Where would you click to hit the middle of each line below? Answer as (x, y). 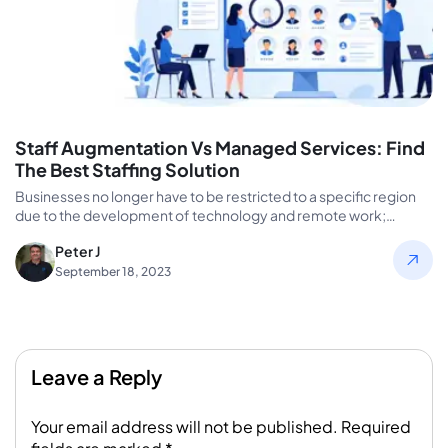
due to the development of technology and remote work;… (205, 214)
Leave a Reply (96, 376)
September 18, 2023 (113, 271)
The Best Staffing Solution (127, 169)
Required (376, 426)
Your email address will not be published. (184, 426)
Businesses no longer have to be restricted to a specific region (215, 195)
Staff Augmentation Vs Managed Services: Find (220, 147)
